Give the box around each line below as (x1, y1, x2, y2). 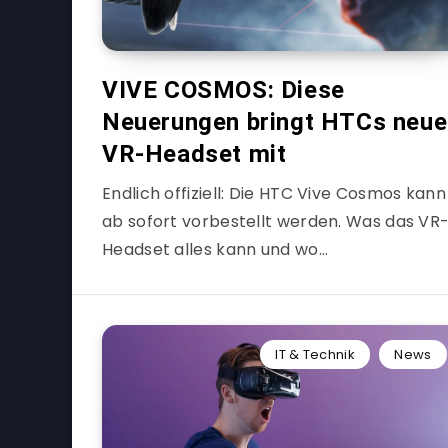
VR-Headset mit (102, 140, 287, 168)
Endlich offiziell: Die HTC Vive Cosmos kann (102, 182, 446, 205)
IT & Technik (275, 345, 355, 364)
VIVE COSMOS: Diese (102, 76, 345, 104)
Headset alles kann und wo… (102, 238, 328, 261)
